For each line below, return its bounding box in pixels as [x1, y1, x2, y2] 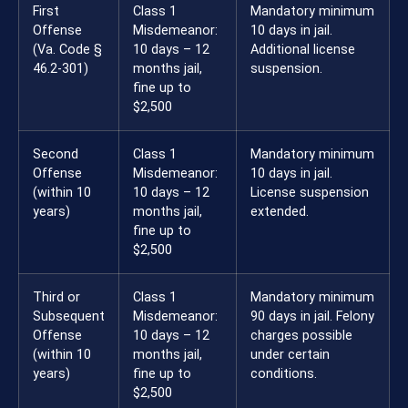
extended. [250, 204, 309, 220]
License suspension [250, 185, 369, 201]
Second [33, 147, 78, 163]
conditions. [250, 366, 317, 382]
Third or [33, 290, 80, 306]
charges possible [250, 328, 352, 344]
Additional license [250, 42, 355, 58]
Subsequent [33, 309, 105, 325]
